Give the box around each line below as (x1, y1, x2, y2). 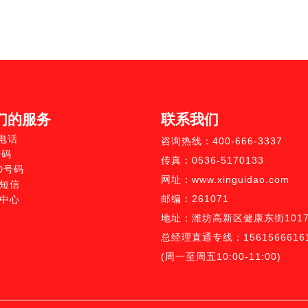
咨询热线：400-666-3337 (160, 135, 283, 146)
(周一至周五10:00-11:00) (160, 250, 281, 262)
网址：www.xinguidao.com (160, 173, 289, 185)
